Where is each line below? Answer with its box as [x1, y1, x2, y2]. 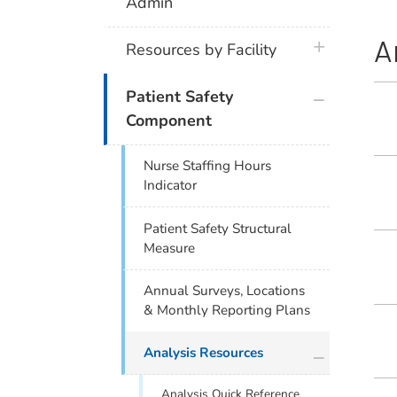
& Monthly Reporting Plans [144, 301, 311, 320]
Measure [144, 238, 196, 257]
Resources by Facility [126, 39, 277, 61]
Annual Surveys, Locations [144, 282, 306, 300]
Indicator [144, 176, 198, 195]
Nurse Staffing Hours [144, 157, 272, 175]
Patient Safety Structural [144, 219, 292, 237]
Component [126, 109, 213, 131]
